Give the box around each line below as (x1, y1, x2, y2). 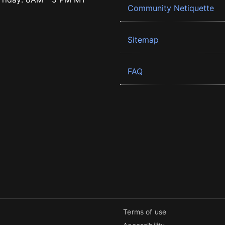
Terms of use (123, 207, 167, 216)
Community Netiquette (128, 3, 214, 13)
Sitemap (128, 35, 159, 45)
